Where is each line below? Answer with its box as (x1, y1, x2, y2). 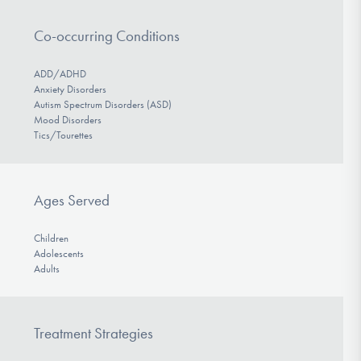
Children (33, 231, 68, 244)
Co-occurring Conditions (33, 27, 180, 46)
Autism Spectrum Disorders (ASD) (33, 98, 172, 111)
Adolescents (33, 247, 84, 259)
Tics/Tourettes (33, 129, 93, 142)
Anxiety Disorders (33, 83, 106, 96)
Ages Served (33, 190, 110, 210)
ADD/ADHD (33, 68, 86, 81)
